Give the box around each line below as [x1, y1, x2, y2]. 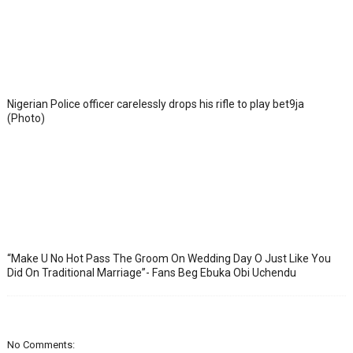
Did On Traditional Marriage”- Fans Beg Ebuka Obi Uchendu [6, 266, 296, 279]
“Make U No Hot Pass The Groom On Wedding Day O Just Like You [6, 252, 331, 265]
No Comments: [6, 339, 75, 351]
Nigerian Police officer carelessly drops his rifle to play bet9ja [6, 98, 304, 110]
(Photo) [6, 112, 45, 124]
